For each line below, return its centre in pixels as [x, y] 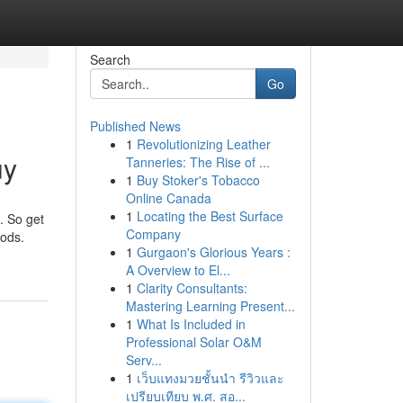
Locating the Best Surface [210, 216]
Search [110, 59]
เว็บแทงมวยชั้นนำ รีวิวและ [210, 378]
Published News [135, 126]
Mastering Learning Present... [210, 306]
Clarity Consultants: [192, 288]
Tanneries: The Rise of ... [197, 162]
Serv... [143, 360]
